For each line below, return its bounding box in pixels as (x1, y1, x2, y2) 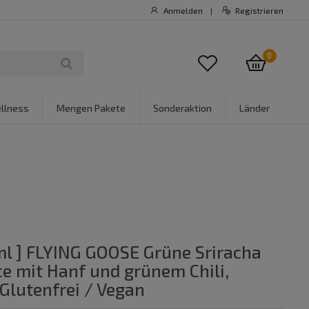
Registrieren (235, 6, 283, 15)
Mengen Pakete (56, 101, 126, 114)
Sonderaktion (153, 101, 212, 114)
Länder (239, 101, 270, 114)
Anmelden (163, 6, 203, 15)
